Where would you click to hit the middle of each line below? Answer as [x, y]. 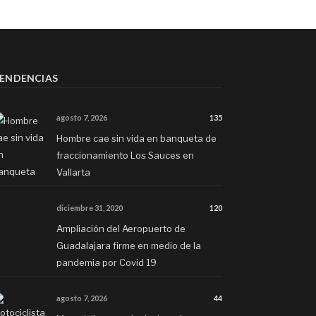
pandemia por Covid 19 [107, 263]
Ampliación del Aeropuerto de [121, 229]
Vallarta [73, 172]
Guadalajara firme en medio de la [129, 246]
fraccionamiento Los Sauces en [125, 156]
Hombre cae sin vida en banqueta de [136, 139]
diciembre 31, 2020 [90, 208]
